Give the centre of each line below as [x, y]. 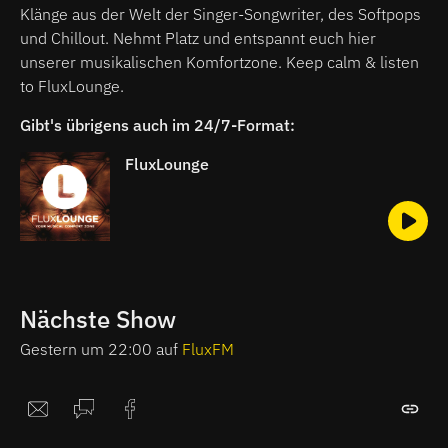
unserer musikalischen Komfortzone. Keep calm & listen [219, 61]
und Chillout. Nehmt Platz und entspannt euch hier [198, 37]
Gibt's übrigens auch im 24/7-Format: [157, 124]
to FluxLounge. [72, 85]
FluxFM [208, 349]
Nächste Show [98, 319]
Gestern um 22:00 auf [101, 349]
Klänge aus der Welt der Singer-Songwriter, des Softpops [220, 13]
